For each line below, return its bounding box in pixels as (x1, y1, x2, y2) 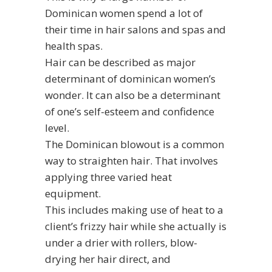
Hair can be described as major (45, 55, 195, 69)
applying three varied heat (45, 169, 172, 184)
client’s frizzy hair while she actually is (45, 219, 226, 233)
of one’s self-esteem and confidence (45, 104, 214, 118)
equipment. (45, 186, 101, 200)
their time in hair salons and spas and (45, 22, 226, 36)
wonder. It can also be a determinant (45, 87, 220, 102)
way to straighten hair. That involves (45, 153, 218, 168)
